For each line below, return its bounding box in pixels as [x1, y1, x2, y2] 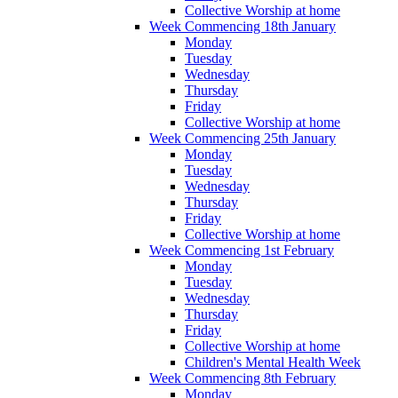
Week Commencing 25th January [149, 131, 336, 147]
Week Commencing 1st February [149, 243, 334, 259]
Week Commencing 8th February [149, 370, 336, 386]
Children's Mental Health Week [185, 354, 361, 370]
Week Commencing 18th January [149, 19, 336, 35]
